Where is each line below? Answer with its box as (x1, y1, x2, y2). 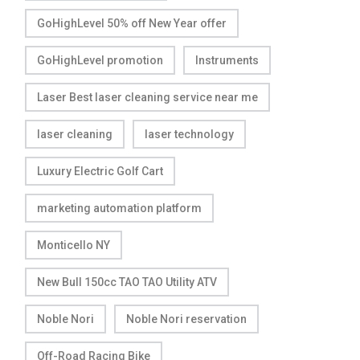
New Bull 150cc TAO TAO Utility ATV (37, 275, 217, 288)
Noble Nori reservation (126, 312, 247, 325)
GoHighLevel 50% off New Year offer (37, 16, 227, 30)
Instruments (195, 53, 259, 67)
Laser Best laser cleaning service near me (37, 90, 258, 104)
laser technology (145, 127, 234, 141)
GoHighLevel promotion (37, 53, 163, 67)
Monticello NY (37, 238, 110, 252)
